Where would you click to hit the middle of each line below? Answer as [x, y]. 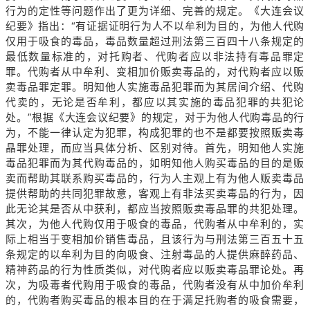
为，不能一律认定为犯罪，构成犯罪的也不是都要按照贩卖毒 [155, 132]
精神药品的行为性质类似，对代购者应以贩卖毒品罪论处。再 [155, 269]
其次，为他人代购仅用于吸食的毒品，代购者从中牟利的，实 [155, 224]
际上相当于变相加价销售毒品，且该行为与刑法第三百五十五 [155, 239]
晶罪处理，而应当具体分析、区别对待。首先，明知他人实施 [155, 147]
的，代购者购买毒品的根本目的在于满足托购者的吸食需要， [155, 300]
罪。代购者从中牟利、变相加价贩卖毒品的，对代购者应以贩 [155, 71]
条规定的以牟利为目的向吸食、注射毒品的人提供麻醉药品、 [155, 254]
